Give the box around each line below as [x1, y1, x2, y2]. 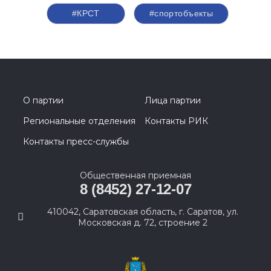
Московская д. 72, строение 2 [78, 217, 207, 228]
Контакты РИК [145, 116, 208, 126]
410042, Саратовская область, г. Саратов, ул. [47, 206, 238, 217]
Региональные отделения [23, 116, 135, 126]
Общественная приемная [80, 170, 191, 181]
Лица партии [145, 95, 201, 106]
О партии [23, 95, 64, 106]
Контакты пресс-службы [23, 136, 129, 147]
